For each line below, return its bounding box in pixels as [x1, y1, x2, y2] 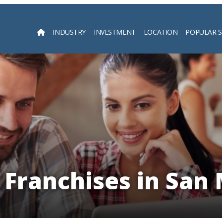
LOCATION [143, 27, 178, 37]
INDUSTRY [53, 27, 86, 37]
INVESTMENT [94, 27, 136, 37]
